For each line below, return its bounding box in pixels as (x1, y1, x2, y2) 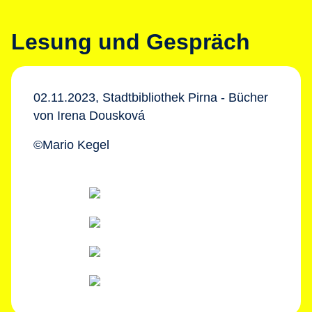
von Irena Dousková (33, 109, 145, 123)
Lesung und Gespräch (11, 29, 250, 54)
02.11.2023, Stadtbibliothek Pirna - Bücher (33, 91, 268, 104)
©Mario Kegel (33, 138, 109, 152)
